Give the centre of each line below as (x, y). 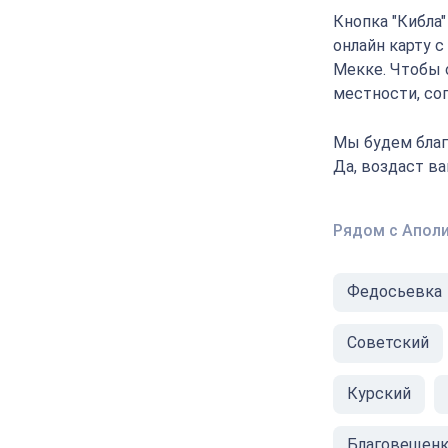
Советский (388, 342)
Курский (379, 393)
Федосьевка (394, 291)
